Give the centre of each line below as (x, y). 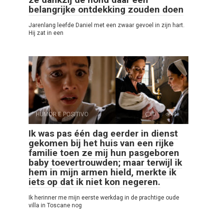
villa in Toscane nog (55, 206)
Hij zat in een (46, 33)
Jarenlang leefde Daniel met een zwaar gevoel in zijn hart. (107, 25)
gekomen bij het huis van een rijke (101, 143)
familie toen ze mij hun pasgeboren (104, 153)
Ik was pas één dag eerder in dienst (103, 134)
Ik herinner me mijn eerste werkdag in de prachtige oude (104, 198)
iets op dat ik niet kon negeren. (94, 182)
